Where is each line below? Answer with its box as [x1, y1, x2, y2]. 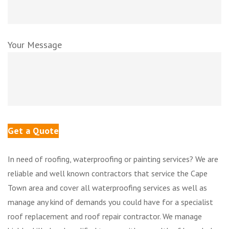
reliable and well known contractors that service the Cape [8, 168, 208, 178]
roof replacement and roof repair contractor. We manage [8, 211, 202, 221]
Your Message [8, 38, 62, 51]
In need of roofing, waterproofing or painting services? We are [8, 153, 218, 164]
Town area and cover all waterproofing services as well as [8, 182, 207, 193]
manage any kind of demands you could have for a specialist [8, 196, 213, 207]
